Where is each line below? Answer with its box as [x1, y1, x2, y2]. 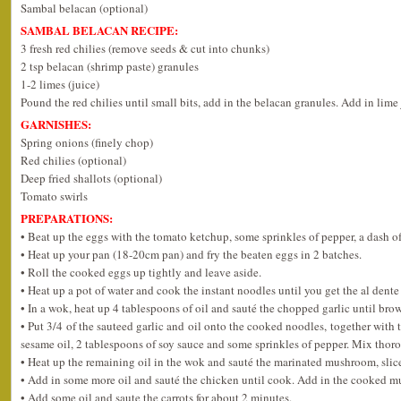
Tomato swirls [21, 188, 88, 204]
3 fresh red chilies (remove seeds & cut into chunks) [21, 40, 269, 56]
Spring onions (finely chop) [21, 134, 153, 150]
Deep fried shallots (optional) [21, 170, 162, 186]
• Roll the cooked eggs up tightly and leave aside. [21, 264, 261, 280]
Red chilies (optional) [21, 152, 126, 168]
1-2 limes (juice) [21, 76, 99, 92]
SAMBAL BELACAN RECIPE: [21, 21, 178, 38]
